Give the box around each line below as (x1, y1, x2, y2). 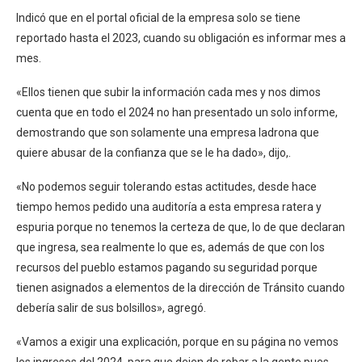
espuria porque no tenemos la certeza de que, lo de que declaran (16, 221, 345, 234)
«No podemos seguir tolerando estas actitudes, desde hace (16, 180, 317, 194)
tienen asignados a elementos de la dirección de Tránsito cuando (16, 281, 345, 295)
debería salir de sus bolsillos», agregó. (16, 301, 206, 315)
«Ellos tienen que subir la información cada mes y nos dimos (16, 86, 321, 99)
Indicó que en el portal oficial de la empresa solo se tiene (16, 11, 301, 25)
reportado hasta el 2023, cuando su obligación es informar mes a (16, 32, 346, 45)
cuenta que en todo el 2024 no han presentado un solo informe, (16, 106, 338, 120)
